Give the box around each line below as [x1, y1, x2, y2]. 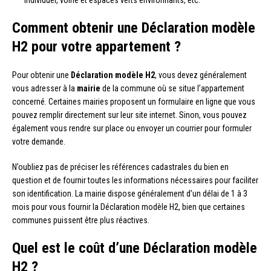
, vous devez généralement [155, 70, 247, 80]
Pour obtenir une [12, 70, 71, 80]
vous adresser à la [12, 83, 77, 93]
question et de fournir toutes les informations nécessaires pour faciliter [12, 175, 258, 185]
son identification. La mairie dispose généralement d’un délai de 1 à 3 [12, 188, 247, 198]
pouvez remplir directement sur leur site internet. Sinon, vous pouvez [12, 109, 247, 120]
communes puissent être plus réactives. [12, 215, 149, 225]
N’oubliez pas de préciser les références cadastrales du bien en [12, 162, 229, 172]
